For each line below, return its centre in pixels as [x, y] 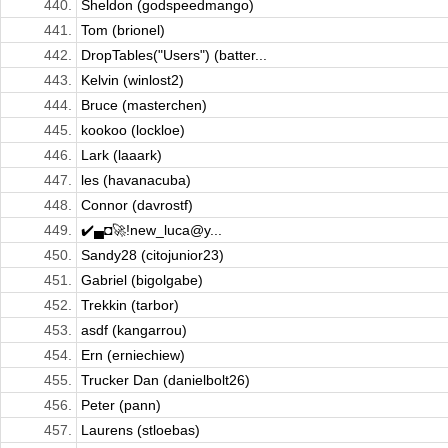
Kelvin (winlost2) [132, 80]
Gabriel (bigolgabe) [142, 280]
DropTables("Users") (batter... [174, 55]
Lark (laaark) [121, 155]
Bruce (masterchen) [144, 105]
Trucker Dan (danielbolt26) [165, 380]
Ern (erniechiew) [133, 355]
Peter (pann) [121, 405]
